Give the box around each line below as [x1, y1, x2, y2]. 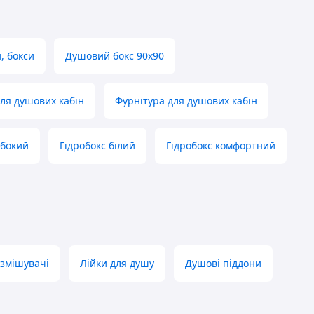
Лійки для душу [80, 257, 154, 271]
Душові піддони [185, 257, 261, 271]
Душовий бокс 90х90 [65, 49, 164, 63]
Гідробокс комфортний [166, 139, 275, 153]
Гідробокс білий [60, 139, 135, 153]
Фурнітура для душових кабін [115, 94, 257, 108]
